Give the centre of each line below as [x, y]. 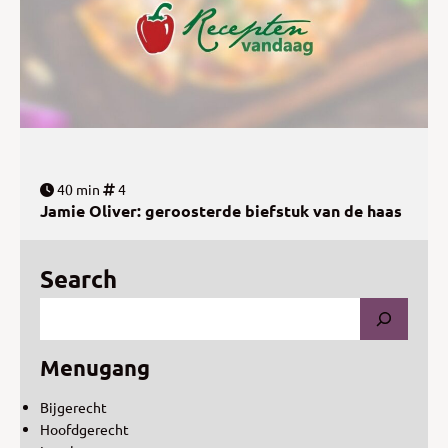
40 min [77, 188]
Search [78, 278]
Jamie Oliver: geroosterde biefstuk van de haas [221, 210]
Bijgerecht [73, 406]
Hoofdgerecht [84, 428]
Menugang [95, 367]
